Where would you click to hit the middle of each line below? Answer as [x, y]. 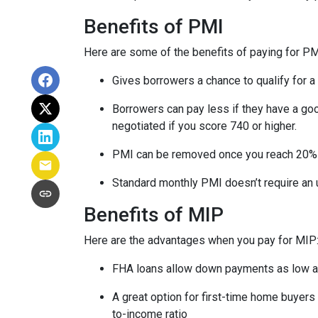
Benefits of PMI [154, 27]
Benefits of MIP [154, 215]
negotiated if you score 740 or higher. [204, 126]
